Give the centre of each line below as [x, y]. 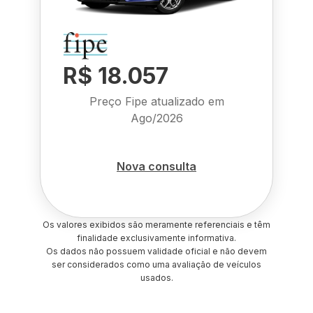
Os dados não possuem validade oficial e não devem [156, 251]
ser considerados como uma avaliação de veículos [156, 264]
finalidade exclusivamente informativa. [156, 238]
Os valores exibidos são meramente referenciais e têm [156, 225]
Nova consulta [156, 166]
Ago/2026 [156, 118]
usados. [156, 278]
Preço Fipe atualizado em [156, 101]
